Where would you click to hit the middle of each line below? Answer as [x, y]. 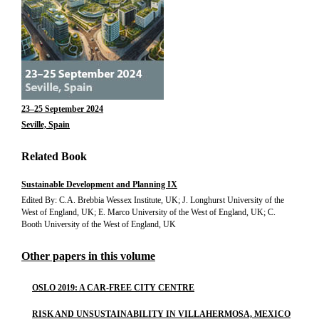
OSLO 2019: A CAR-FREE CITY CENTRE [113, 288]
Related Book [54, 156]
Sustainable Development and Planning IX [99, 184]
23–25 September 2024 [62, 109]
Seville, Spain [46, 125]
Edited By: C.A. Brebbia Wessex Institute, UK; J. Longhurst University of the [153, 200]
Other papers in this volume [88, 256]
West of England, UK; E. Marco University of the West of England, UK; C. [148, 212]
